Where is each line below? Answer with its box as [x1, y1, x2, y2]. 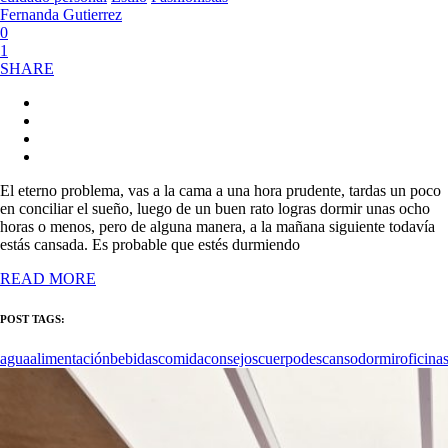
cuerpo [258, 349, 301, 367]
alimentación [30, 349, 110, 367]
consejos [204, 349, 258, 367]
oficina [400, 349, 443, 367]
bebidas [110, 349, 158, 367]
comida [158, 349, 204, 367]
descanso [301, 349, 358, 367]
